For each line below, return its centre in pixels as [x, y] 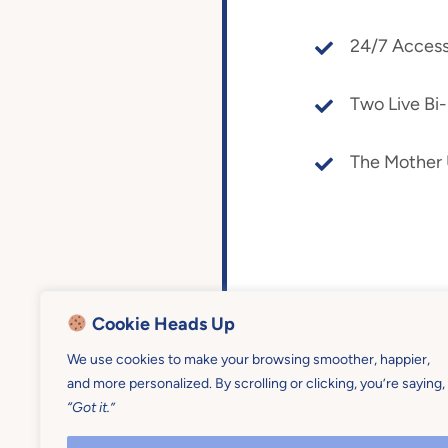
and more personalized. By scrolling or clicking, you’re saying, [256, 383]
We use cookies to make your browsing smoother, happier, [248, 359]
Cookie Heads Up [161, 324]
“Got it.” [91, 407]
